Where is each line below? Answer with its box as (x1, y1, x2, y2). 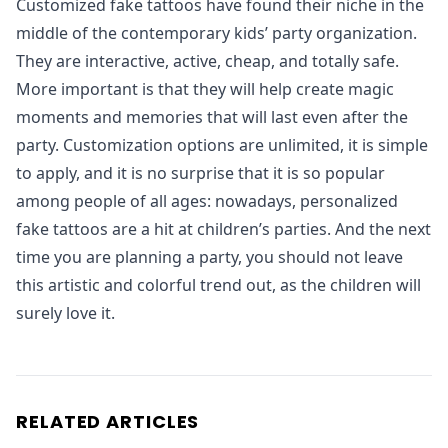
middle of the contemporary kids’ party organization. (16, 22, 417, 44)
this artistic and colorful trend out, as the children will (16, 274, 421, 296)
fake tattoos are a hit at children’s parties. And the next (16, 218, 431, 240)
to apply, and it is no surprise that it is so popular (16, 162, 385, 184)
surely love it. (16, 302, 115, 324)
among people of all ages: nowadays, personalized (16, 190, 398, 212)
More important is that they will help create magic (16, 78, 394, 100)
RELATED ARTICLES (16, 409, 200, 434)
